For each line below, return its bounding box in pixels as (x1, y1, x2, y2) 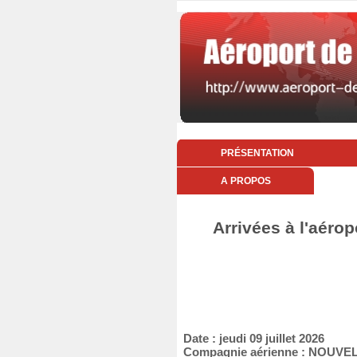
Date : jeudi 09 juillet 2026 (177, 331, 324, 345)
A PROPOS (220, 175, 271, 186)
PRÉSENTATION (220, 147, 294, 159)
